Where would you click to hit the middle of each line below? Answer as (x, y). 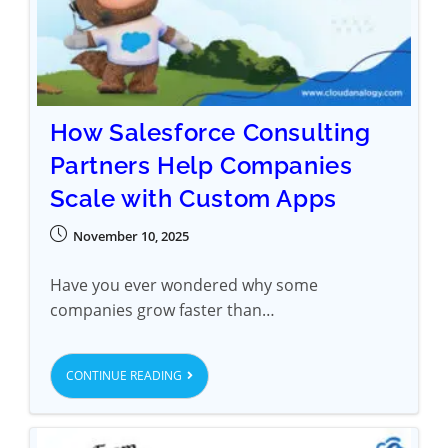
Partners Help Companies (201, 166)
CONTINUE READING (123, 376)
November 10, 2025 (130, 236)
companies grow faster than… (162, 310)
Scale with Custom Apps (193, 199)
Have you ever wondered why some (183, 285)
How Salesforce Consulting (210, 133)
